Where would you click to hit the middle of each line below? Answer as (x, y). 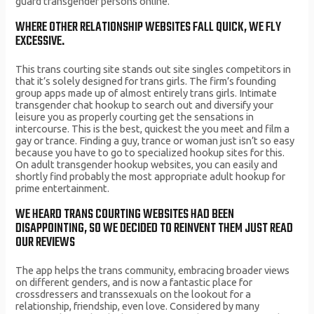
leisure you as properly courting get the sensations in (135, 116)
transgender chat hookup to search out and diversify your (145, 104)
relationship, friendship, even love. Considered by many (138, 306)
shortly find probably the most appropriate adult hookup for (151, 176)
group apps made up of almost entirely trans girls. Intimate (146, 93)
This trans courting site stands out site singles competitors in (153, 69)
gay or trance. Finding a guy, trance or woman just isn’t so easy (155, 140)
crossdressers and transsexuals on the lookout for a (134, 294)
